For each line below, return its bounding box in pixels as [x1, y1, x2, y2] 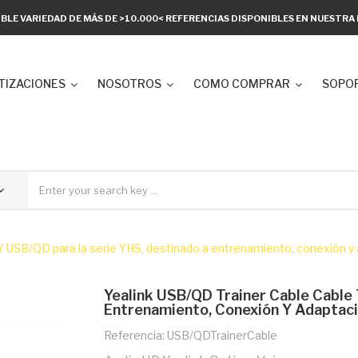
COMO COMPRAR [193, 77, 290, 90]
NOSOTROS [97, 77, 161, 90]
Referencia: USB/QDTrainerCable [103, 328, 277, 342]
